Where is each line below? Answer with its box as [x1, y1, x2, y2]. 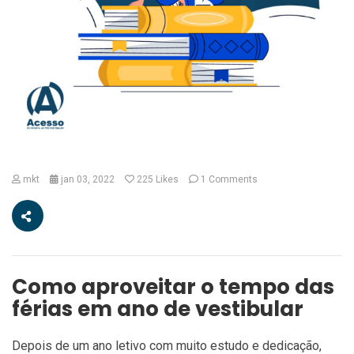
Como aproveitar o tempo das [12, 273, 334, 302]
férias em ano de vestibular [12, 295, 303, 324]
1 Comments [198, 174, 258, 186]
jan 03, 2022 [58, 174, 115, 186]
